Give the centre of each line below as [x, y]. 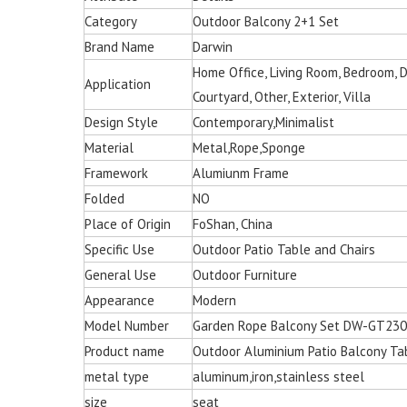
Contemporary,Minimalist [263, 123]
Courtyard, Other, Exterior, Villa [282, 97]
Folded [104, 199]
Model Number [127, 326]
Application [118, 84]
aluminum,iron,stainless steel [278, 377]
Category [111, 22]
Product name [124, 352]
